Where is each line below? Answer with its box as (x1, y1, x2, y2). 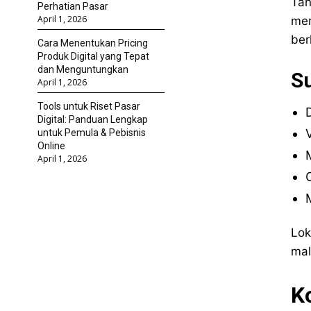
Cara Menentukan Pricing (37, 37, 148, 49)
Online (37, 140, 65, 152)
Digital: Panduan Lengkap (37, 114, 148, 126)
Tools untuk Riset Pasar (37, 101, 140, 112)
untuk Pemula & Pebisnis (37, 127, 146, 139)
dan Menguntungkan (37, 64, 128, 76)
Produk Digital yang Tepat (37, 51, 149, 62)
